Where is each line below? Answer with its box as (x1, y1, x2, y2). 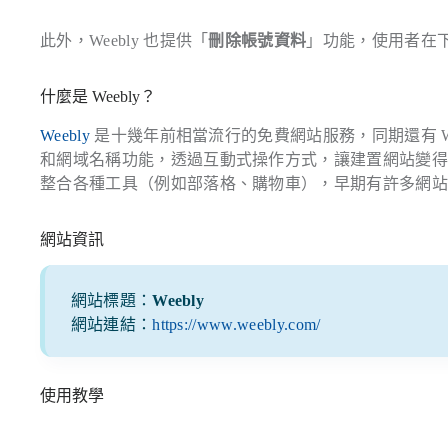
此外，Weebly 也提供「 (40, 32, 209, 50)
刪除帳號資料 (208, 32, 307, 50)
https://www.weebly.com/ (152, 316, 321, 333)
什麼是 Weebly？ (40, 88, 156, 106)
